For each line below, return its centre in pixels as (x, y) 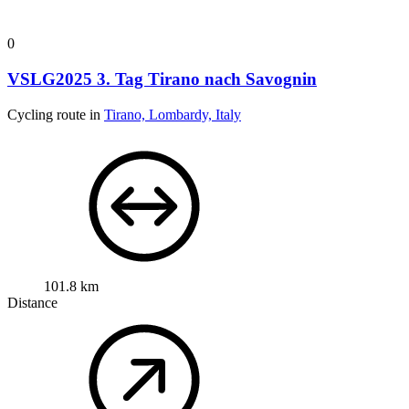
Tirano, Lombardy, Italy (173, 114)
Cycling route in (56, 114)
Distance (32, 302)
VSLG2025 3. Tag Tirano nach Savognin (162, 79)
